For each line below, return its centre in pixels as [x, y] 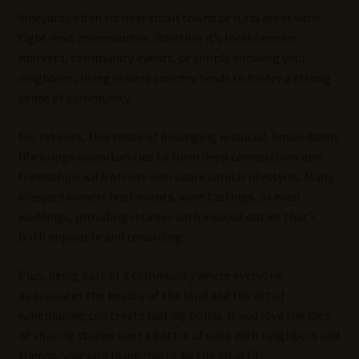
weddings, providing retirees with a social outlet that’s [167, 216]
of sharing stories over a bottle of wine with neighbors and [179, 335]
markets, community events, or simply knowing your [162, 58]
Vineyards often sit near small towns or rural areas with [168, 18]
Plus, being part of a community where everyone [150, 274]
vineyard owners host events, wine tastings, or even [159, 196]
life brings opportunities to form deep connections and [169, 156]
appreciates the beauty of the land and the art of [151, 294]
